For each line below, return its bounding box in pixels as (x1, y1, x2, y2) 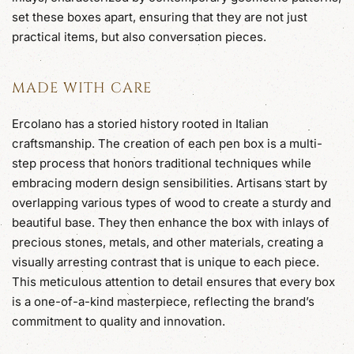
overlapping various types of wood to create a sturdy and (12, 194, 331, 210)
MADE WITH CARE (12, 77, 152, 98)
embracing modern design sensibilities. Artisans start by (12, 175, 327, 190)
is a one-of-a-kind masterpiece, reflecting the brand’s (12, 293, 314, 309)
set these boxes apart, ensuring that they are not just (12, 9, 307, 24)
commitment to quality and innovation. (12, 313, 225, 329)
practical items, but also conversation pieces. (12, 28, 266, 44)
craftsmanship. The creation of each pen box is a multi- (12, 135, 322, 151)
